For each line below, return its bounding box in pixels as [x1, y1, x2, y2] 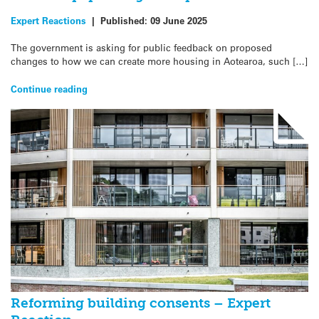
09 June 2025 [150, 14, 207, 27]
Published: [100, 14, 150, 27]
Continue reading [11, 82, 88, 95]
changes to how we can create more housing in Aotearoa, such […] [11, 55, 308, 68]
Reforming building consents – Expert [11, 294, 271, 311]
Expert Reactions [11, 14, 86, 27]
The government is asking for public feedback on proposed [11, 41, 272, 54]
